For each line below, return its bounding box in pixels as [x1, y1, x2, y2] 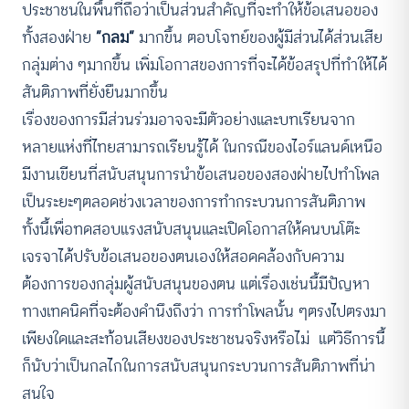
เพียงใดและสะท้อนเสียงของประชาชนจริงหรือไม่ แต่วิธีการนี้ [22, 326, 385, 352]
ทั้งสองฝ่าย [22, 25, 96, 51]
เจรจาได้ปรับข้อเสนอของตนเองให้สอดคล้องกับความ [22, 244, 344, 270]
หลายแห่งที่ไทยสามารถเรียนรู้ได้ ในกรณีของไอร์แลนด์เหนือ [22, 134, 383, 161]
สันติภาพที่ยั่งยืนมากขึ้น [22, 79, 168, 106]
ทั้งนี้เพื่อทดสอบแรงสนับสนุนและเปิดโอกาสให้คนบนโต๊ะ [22, 216, 360, 243]
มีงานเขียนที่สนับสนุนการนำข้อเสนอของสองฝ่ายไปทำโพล [22, 162, 380, 188]
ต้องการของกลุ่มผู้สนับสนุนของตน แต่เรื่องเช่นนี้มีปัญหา [22, 271, 370, 298]
